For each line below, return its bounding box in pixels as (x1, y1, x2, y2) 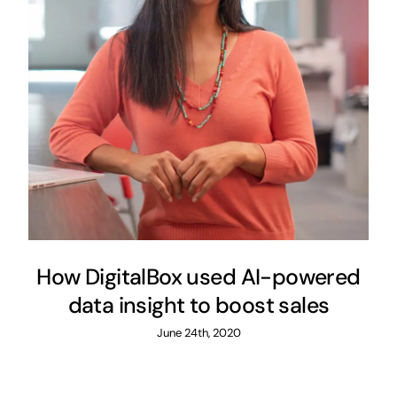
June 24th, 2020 (156, 325, 241, 341)
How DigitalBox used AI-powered (36, 262, 361, 292)
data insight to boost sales (67, 291, 330, 321)
